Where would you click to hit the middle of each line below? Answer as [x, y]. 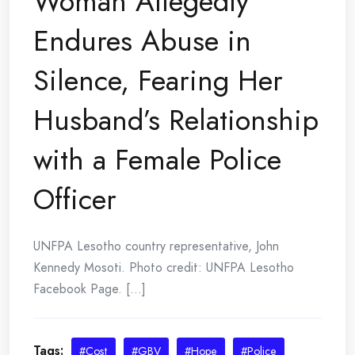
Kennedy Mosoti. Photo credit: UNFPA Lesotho [164, 267]
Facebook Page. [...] [90, 288]
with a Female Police [157, 159]
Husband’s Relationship [176, 120]
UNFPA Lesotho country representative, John [156, 246]
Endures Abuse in [142, 40]
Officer [75, 199]
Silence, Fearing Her [158, 80]
